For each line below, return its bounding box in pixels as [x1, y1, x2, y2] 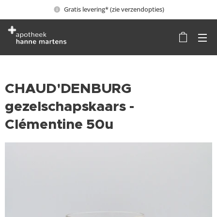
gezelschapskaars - [5, 97, 134, 115]
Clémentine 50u [5, 115, 113, 133]
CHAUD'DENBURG [5, 79, 132, 97]
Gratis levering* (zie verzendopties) [63, 4, 164, 14]
